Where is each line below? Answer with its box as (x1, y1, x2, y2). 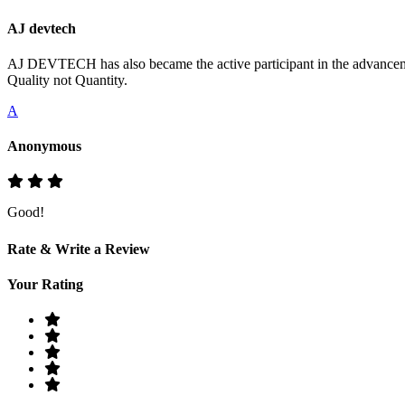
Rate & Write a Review (7, 240, 150, 257)
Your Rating (7, 276, 83, 292)
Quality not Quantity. (7, 71, 127, 88)
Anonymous (7, 138, 81, 155)
